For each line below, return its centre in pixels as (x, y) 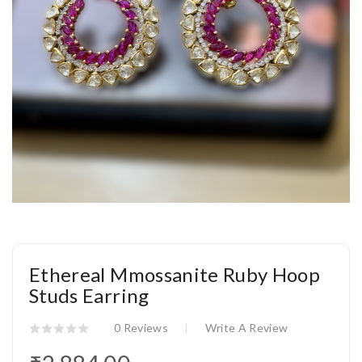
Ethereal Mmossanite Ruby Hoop (175, 275)
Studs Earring (89, 296)
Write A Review (246, 328)
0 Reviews (141, 328)
